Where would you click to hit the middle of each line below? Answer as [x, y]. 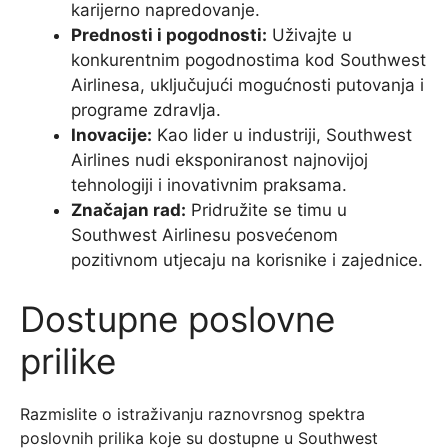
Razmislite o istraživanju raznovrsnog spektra [192, 414]
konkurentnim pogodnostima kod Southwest [248, 59]
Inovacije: [111, 134]
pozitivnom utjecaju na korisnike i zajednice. [247, 259]
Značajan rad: [128, 209]
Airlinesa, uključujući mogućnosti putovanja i [247, 84]
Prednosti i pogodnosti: [169, 34]
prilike [68, 361]
